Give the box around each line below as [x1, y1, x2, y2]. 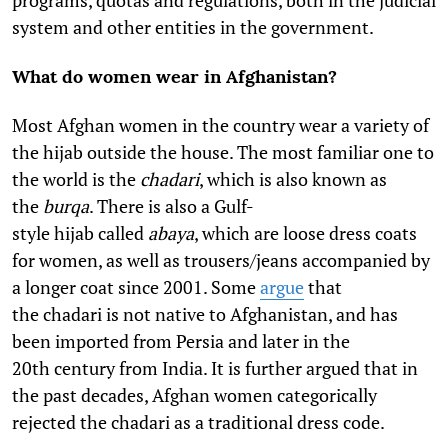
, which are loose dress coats [194, 221, 417, 246]
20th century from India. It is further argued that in [12, 356, 418, 381]
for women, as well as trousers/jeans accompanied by [12, 248, 430, 273]
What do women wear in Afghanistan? [12, 65, 337, 89]
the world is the [12, 167, 140, 192]
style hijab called [12, 221, 148, 246]
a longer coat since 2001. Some [12, 275, 260, 300]
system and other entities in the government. [12, 15, 374, 40]
